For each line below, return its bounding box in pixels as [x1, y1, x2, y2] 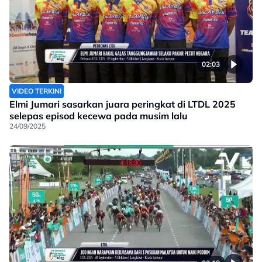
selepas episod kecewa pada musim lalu [9, 110, 188, 122]
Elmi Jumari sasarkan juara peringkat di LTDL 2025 [9, 98, 236, 111]
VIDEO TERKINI [12, 87, 61, 96]
